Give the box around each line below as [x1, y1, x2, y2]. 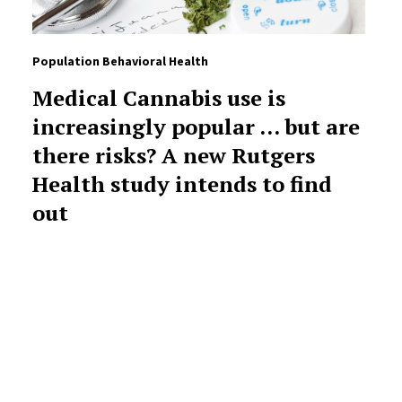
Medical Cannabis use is [31, 83, 285, 113]
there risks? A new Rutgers [31, 141, 315, 170]
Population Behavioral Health [31, 53, 208, 70]
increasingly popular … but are [31, 112, 360, 142]
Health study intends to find [31, 170, 332, 199]
